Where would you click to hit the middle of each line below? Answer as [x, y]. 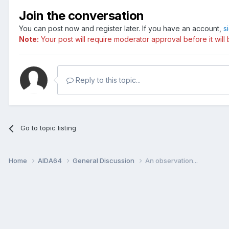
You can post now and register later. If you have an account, [121, 29]
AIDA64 [51, 160]
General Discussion [104, 160]
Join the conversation [82, 16]
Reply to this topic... [107, 80]
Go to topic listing [49, 128]
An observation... [171, 160]
